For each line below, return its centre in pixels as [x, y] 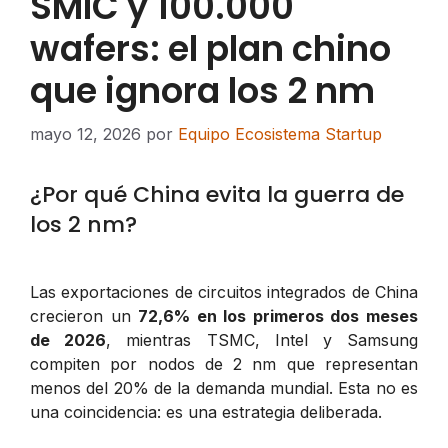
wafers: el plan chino [210, 48]
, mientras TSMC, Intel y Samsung [262, 339]
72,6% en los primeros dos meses [278, 315]
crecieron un [84, 315]
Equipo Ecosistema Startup [280, 133]
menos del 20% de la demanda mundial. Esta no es [224, 387]
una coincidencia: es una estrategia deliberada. [206, 411]
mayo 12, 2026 [85, 133]
